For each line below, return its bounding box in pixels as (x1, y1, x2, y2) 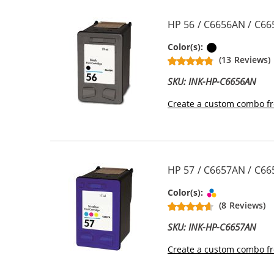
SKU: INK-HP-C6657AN (168, 221, 257, 233)
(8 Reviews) (219, 199, 265, 211)
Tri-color (219, 186, 255, 198)
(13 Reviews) (219, 54, 270, 65)
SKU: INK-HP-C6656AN (168, 75, 257, 87)
